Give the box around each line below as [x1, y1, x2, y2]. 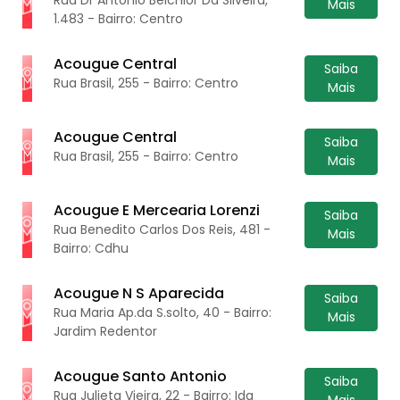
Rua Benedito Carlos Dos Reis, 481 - [54, 220, 271, 238]
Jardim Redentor [54, 321, 158, 340]
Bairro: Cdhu [54, 238, 129, 257]
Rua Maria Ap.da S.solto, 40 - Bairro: [54, 303, 272, 321]
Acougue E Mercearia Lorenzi [54, 199, 261, 221]
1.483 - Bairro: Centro [54, 9, 184, 28]
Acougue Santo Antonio [54, 365, 228, 387]
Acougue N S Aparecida [54, 282, 225, 304]
